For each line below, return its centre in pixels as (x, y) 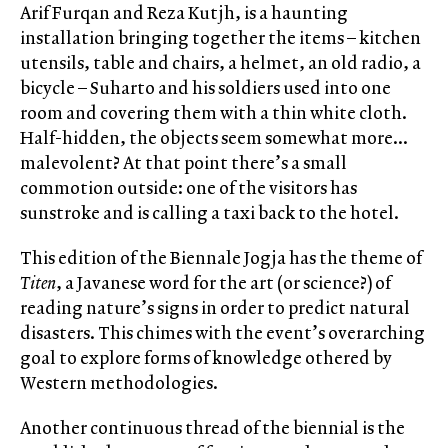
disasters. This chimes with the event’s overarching (222, 333)
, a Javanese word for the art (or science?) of (223, 283)
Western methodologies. (119, 383)
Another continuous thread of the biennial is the (212, 428)
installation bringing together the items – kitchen (220, 38)
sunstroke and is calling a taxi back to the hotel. (209, 213)
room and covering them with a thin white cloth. (213, 113)
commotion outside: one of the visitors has (188, 188)
